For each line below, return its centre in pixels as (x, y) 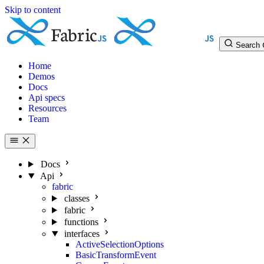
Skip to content (33, 10)
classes (77, 198)
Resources (47, 108)
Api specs (47, 98)
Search (248, 45)
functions (81, 222)
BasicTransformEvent (116, 255)
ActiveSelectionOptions (120, 244)
